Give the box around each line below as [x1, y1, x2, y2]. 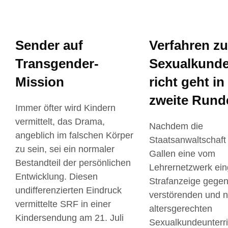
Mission [15, 74, 64, 90]
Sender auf [15, 37, 83, 53]
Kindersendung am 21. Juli [15, 212, 124, 223]
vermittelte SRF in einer [15, 198, 111, 209]
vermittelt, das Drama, [15, 116, 105, 127]
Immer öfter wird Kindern [15, 102, 116, 113]
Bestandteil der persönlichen [15, 157, 131, 168]
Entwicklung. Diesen [15, 171, 98, 182]
